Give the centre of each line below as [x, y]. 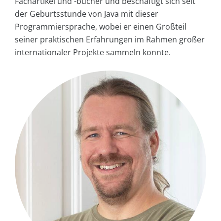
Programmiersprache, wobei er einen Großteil [101, 27]
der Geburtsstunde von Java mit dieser [87, 14]
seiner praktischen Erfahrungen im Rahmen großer [110, 40]
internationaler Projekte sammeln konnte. [93, 53]
